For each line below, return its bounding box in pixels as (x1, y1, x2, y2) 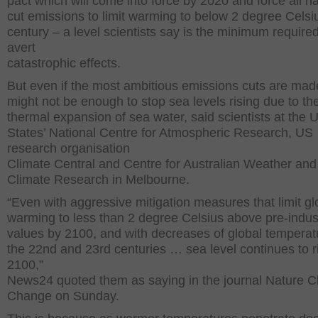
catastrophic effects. (7, 56, 124, 70)
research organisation (7, 141, 130, 155)
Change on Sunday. (7, 289, 123, 303)
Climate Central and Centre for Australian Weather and (7, 157, 317, 171)
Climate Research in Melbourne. (7, 172, 193, 187)
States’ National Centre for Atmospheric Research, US (7, 126, 313, 140)
